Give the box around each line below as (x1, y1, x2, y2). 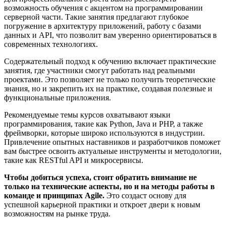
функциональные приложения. (4, 93, 111, 102)
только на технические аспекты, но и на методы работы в (4, 182, 215, 191)
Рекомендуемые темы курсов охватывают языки (4, 110, 171, 119)
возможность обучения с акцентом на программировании (4, 3, 203, 12)
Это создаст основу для (104, 191, 186, 200)
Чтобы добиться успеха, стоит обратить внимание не (4, 173, 197, 182)
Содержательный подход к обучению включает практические (4, 56, 216, 66)
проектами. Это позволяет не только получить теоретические (4, 75, 215, 84)
